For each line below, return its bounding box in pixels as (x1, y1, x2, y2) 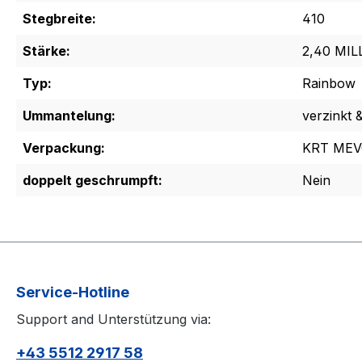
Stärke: (23, 43, 70, 60)
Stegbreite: (23, 11, 96, 27)
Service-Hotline (16, 284, 129, 301)
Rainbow (302, 75, 356, 92)
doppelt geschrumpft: (23, 172, 162, 189)
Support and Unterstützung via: (16, 311, 211, 328)
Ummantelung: (23, 107, 116, 124)
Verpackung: (23, 140, 105, 157)
